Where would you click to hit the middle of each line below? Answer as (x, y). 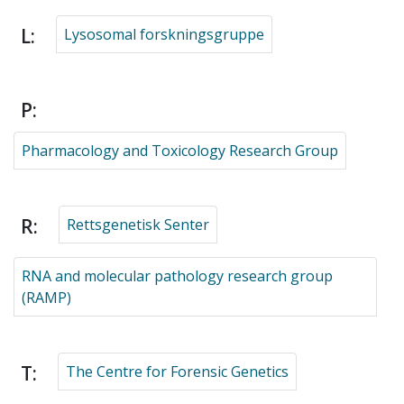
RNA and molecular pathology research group (177, 276)
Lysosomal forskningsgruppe (164, 34)
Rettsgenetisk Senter (138, 225)
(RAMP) (46, 298)
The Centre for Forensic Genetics (177, 372)
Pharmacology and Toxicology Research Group (180, 151)
